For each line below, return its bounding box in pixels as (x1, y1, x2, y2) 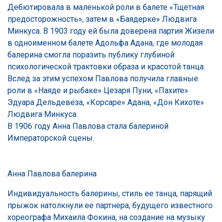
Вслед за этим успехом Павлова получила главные (7, 73, 198, 83)
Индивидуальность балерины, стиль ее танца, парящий (7, 188, 212, 198)
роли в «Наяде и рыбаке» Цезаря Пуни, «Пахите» (7, 85, 188, 95)
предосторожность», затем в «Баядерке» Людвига (7, 14, 197, 24)
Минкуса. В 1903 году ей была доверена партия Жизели (7, 26, 214, 36)
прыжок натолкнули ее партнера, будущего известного (7, 200, 213, 210)
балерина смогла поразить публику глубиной (7, 50, 174, 59)
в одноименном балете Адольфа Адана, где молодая (7, 38, 203, 48)
